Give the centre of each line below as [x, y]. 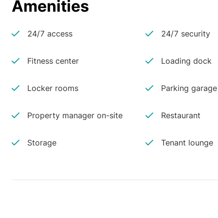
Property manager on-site [75, 115]
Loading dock [186, 61]
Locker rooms [53, 88]
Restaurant [181, 115]
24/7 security [185, 34]
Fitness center [53, 61]
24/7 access [50, 34]
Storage [42, 143]
